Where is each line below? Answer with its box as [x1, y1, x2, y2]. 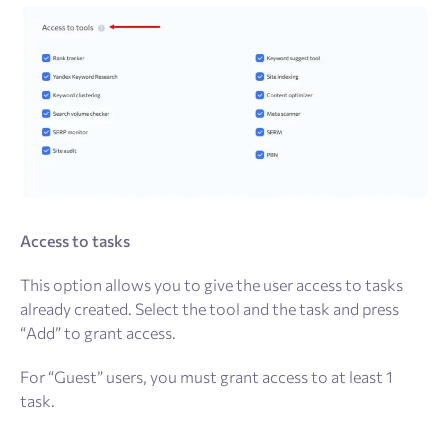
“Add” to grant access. [20, 322, 176, 342]
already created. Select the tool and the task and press [20, 298, 399, 318]
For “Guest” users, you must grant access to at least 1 [20, 366, 393, 386]
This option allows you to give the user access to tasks [20, 274, 403, 294]
